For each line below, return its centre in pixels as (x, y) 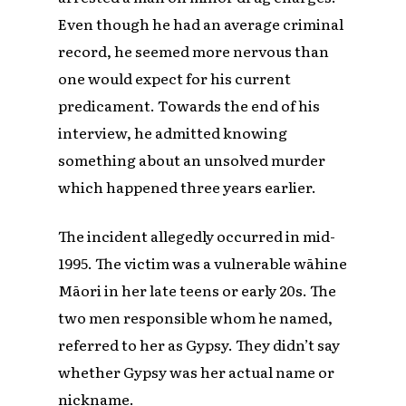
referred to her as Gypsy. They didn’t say (199, 344)
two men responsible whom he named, (196, 317)
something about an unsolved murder (192, 159)
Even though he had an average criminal (201, 23)
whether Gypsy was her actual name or (197, 371)
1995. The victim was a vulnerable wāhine (203, 262)
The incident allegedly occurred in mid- (197, 235)
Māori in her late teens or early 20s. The (198, 290)
